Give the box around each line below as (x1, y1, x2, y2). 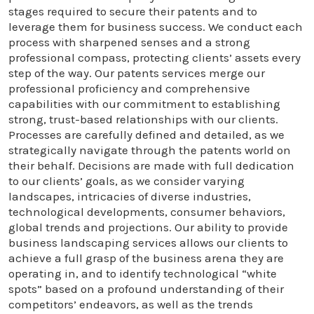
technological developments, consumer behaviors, (8, 205, 285, 219)
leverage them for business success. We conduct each (8, 20, 303, 34)
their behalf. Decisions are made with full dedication (8, 158, 294, 172)
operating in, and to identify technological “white (8, 266, 277, 280)
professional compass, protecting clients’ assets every (8, 50, 301, 64)
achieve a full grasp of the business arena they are (8, 251, 284, 265)
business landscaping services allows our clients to (8, 235, 288, 250)
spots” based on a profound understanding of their (8, 282, 284, 296)
